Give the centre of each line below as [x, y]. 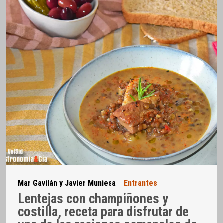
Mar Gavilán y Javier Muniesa [67, 183]
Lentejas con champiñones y [93, 199]
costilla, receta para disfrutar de [103, 212]
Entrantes [141, 183]
